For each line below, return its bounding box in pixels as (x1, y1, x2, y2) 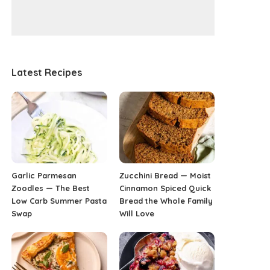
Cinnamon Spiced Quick (119, 183, 211, 193)
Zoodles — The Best (11, 183, 90, 193)
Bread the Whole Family (119, 195, 213, 206)
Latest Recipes (11, 66, 83, 78)
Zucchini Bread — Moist (119, 170, 211, 180)
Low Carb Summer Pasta (11, 195, 107, 206)
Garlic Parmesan (11, 170, 77, 180)
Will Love (119, 208, 154, 218)
